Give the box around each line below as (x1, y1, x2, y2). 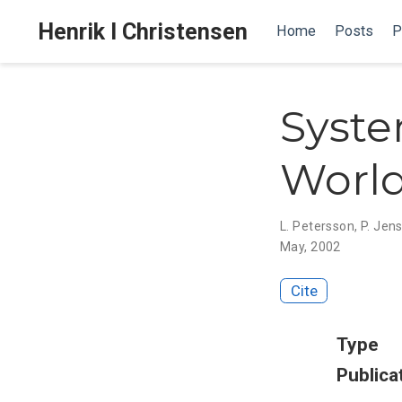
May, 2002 (280, 239, 341, 254)
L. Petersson (280, 218, 355, 233)
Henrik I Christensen (38, 18, 248, 45)
